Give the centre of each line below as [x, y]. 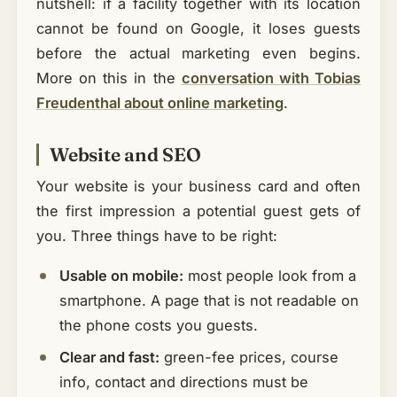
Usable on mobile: [121, 276]
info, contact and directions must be [183, 382]
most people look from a [269, 276]
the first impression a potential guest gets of [198, 210]
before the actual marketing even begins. [198, 53]
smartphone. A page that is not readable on [209, 301]
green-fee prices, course [249, 358]
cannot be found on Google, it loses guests [198, 28]
